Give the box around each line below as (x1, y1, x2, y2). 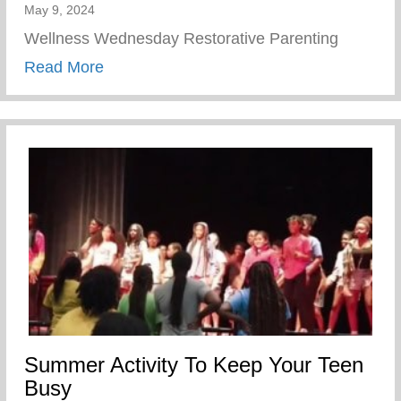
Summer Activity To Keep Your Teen (24, 352, 363, 377)
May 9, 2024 (24, 2, 95, 17)
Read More (24, 57, 104, 76)
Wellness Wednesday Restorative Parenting (24, 29, 338, 47)
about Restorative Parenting (103, 56, 303, 75)
